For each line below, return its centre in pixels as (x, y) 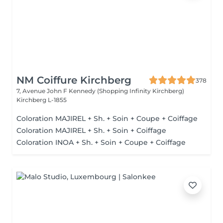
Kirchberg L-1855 (42, 100)
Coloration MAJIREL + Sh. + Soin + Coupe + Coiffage (107, 118)
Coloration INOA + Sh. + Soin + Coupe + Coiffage (101, 142)
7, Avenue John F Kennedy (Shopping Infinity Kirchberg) (100, 91)
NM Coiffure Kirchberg (74, 80)
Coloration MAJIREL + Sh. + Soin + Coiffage (91, 130)
